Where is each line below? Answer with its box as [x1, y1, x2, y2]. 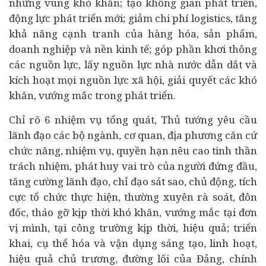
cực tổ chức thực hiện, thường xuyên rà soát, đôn [9, 190, 257, 204]
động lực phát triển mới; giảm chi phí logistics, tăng [9, 11, 257, 25]
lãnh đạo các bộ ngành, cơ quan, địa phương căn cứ [9, 128, 257, 142]
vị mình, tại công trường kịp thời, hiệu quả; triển [9, 221, 257, 235]
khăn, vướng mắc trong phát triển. [9, 88, 176, 102]
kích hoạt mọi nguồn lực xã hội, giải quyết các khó [9, 73, 257, 87]
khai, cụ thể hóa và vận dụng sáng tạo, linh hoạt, [9, 236, 257, 250]
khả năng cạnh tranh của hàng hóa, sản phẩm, [9, 27, 257, 40]
